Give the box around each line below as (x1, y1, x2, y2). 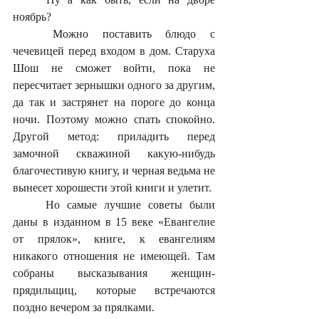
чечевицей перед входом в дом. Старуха (13, 45, 215, 58)
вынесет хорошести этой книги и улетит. (13, 182, 211, 194)
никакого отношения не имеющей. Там (13, 250, 215, 263)
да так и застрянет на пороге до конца (13, 96, 215, 109)
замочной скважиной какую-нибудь (13, 147, 215, 160)
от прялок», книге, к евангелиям (13, 233, 215, 246)
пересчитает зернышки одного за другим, (13, 79, 215, 92)
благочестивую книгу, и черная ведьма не (13, 164, 215, 177)
